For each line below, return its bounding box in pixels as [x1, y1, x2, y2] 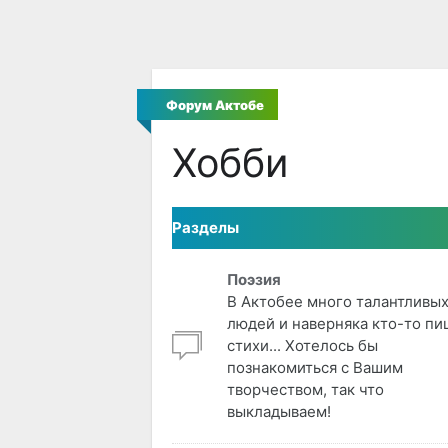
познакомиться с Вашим [227, 358, 403, 378]
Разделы [172, 218, 239, 238]
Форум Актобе [166, 96, 264, 113]
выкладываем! [227, 402, 331, 422]
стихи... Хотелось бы [227, 336, 378, 356]
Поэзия [227, 270, 281, 290]
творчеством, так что [227, 380, 384, 400]
